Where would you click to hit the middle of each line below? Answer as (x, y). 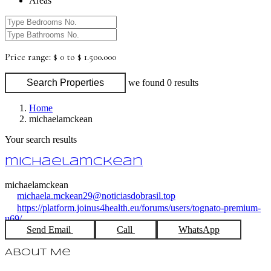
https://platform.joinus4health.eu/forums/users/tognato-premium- (139, 207)
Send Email (50, 229)
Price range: (28, 57)
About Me (38, 253)
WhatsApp (199, 229)
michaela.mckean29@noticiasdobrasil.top (96, 195)
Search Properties (65, 83)
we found (148, 83)
